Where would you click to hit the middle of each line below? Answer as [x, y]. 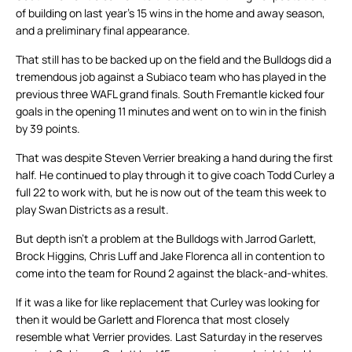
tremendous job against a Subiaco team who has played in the [171, 77]
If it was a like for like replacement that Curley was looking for [168, 302]
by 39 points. [48, 129]
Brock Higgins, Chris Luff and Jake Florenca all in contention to [170, 256]
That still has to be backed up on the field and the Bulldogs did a [174, 60]
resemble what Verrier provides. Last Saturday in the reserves [169, 337]
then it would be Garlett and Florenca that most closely [152, 320]
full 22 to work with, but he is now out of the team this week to [171, 192]
